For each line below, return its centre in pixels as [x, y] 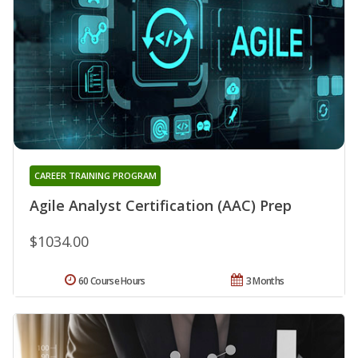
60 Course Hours [112, 281]
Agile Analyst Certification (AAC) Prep [161, 206]
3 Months [265, 281]
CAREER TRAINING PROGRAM [95, 176]
